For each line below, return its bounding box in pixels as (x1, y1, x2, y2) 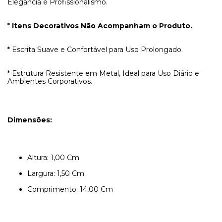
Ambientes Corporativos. (7, 77, 92, 86)
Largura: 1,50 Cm (27, 169, 84, 178)
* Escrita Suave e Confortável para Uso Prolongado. (7, 45, 183, 54)
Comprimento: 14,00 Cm (27, 185, 113, 194)
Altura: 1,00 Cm (27, 153, 79, 162)
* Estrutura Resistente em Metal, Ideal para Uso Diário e (7, 69, 199, 78)
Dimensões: (7, 115, 52, 124)
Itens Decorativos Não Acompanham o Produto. (12, 21, 192, 30)
